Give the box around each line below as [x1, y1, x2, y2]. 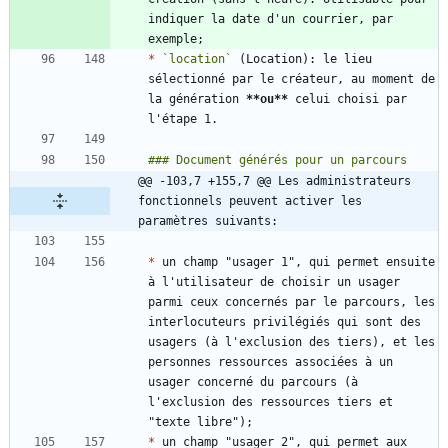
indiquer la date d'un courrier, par [148, 12, 393, 27]
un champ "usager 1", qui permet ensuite [155, 255, 435, 270]
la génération [148, 92, 246, 107]
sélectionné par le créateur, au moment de [148, 72, 435, 87]
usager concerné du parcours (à [148, 375, 358, 390]
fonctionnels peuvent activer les [138, 194, 362, 209]
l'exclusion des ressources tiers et [148, 395, 393, 410]
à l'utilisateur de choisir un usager [148, 275, 400, 290]
